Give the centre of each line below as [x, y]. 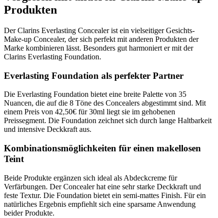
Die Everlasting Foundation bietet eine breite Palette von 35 [95, 94]
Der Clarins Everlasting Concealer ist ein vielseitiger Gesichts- [99, 30]
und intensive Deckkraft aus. [48, 129]
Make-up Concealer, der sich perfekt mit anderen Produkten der [101, 39]
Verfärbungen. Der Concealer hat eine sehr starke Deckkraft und [102, 186]
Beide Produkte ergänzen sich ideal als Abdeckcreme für [91, 178]
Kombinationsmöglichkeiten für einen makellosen [102, 148]
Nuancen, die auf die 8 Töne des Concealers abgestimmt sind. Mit [105, 103]
